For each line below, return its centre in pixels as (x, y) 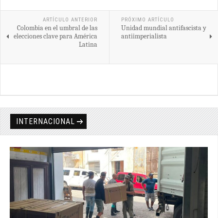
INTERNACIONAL (45, 121)
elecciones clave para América (55, 36)
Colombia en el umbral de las (57, 28)
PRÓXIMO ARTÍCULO (147, 19)
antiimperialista (144, 36)
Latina (88, 44)
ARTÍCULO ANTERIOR (70, 19)
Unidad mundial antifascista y (163, 28)
